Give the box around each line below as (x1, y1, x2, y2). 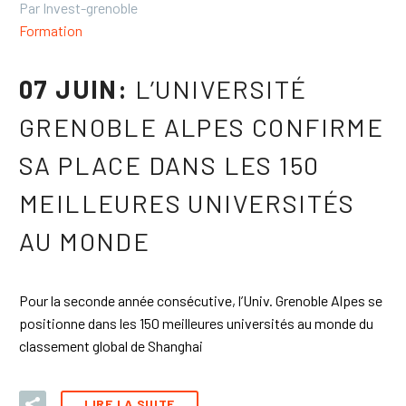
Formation (19, 21, 82, 39)
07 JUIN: (19, 73, 135, 105)
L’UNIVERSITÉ (134, 73, 307, 105)
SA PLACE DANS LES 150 (19, 150, 320, 181)
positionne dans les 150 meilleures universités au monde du (19, 314, 373, 332)
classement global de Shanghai (19, 336, 203, 354)
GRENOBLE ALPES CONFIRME (19, 111, 384, 143)
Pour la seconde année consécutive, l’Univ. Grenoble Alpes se (19, 291, 382, 309)
